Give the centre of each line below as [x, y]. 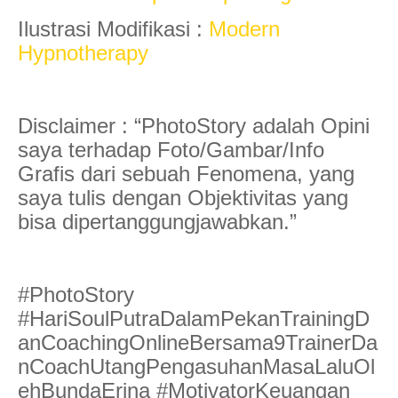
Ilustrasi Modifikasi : [113, 28]
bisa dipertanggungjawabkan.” [157, 221]
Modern [244, 28]
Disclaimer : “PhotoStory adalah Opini [194, 125]
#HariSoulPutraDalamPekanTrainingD [194, 318]
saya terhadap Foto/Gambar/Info [171, 149]
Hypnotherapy [83, 52]
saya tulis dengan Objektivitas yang [183, 197]
